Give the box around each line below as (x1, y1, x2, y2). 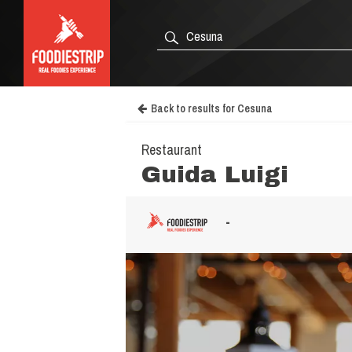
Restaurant (141, 140, 202, 159)
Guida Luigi (141, 162, 288, 187)
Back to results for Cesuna (151, 101, 273, 115)
